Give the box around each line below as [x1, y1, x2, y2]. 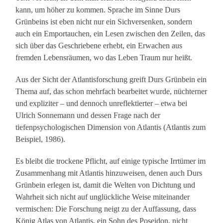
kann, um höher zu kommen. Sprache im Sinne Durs [15, 5, 181, 14]
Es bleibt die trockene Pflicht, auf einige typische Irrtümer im [15, 157, 206, 166]
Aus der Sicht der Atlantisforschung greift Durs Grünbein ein [15, 75, 207, 84]
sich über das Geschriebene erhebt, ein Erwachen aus [15, 41, 183, 50]
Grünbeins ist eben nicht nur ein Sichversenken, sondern [15, 17, 193, 26]
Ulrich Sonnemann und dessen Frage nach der [15, 111, 161, 120]
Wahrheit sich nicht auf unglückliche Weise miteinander [15, 193, 190, 202]
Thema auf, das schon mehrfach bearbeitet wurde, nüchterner [15, 87, 208, 96]
